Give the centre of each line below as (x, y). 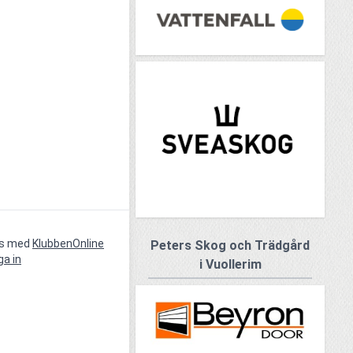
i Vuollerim (230, 265)
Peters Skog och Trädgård (230, 246)
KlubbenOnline (68, 244)
